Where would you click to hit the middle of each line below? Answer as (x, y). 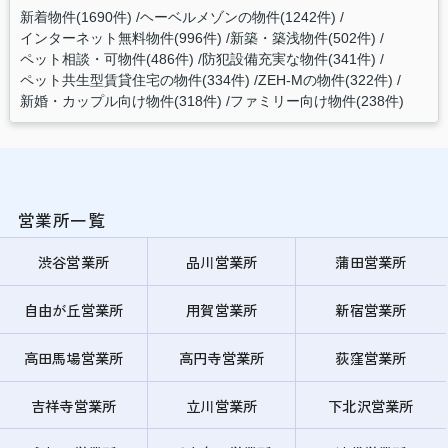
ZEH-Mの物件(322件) (325, 79)
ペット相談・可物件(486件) (106, 58)
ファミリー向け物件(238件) (316, 100)
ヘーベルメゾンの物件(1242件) (237, 16)
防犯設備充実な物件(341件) (288, 58)
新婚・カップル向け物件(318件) (120, 100)
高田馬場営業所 (73, 357)
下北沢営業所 (371, 405)
